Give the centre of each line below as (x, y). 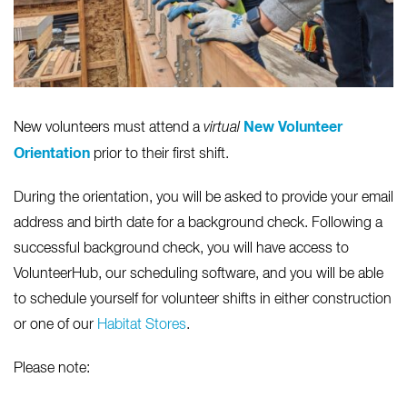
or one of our (55, 326)
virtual (222, 129)
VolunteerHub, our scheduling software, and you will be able (199, 275)
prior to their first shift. (159, 155)
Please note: (52, 369)
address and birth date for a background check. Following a (198, 224)
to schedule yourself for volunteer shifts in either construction (203, 300)
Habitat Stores (142, 326)
